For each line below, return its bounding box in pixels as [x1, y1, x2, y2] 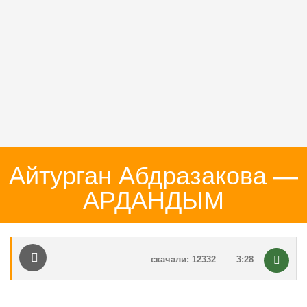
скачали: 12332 [151, 254, 216, 265]
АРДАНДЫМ [83, 186, 224, 214]
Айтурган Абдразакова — [9, 162, 298, 190]
